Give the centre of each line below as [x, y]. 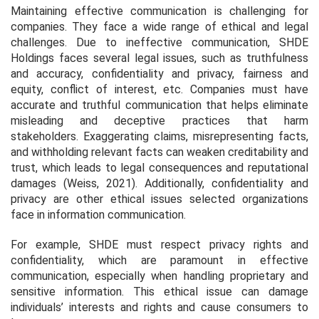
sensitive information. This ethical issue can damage [159, 291]
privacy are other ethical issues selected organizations [159, 199]
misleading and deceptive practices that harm [159, 120]
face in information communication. [98, 214]
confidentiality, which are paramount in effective [159, 260]
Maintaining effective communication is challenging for [159, 11]
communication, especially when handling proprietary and [159, 276]
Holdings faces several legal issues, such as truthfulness [159, 58]
